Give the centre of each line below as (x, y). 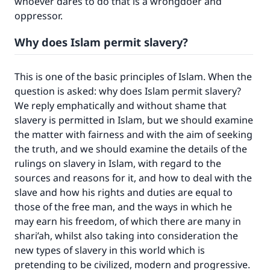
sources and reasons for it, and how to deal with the (133, 178)
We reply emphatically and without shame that (121, 105)
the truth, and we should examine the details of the (131, 149)
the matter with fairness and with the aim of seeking (133, 134)
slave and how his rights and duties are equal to (124, 192)
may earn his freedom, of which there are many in (128, 221)
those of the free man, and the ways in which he (123, 207)
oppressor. (41, 16)
